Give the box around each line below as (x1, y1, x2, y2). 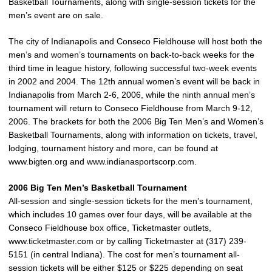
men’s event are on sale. (8, 10, 103, 20)
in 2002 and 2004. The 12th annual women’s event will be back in (8, 76, 260, 86)
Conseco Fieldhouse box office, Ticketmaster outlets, (8, 223, 211, 233)
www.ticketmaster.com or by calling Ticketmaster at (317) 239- (8, 236, 246, 246)
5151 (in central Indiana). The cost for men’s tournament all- (8, 250, 240, 259)
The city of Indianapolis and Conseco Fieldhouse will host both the (8, 36, 262, 46)
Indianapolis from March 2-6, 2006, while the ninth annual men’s (8, 90, 255, 100)
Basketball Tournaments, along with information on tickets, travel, (8, 130, 257, 140)
